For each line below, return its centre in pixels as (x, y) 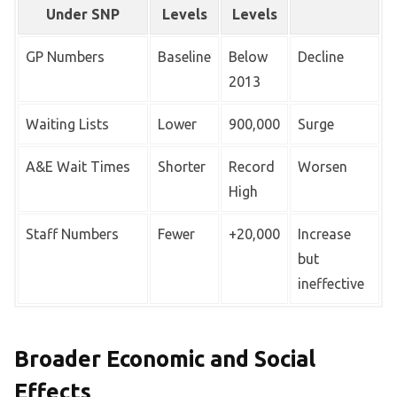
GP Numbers (65, 56)
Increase (324, 234)
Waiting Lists (67, 124)
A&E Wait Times (78, 166)
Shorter (182, 166)
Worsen (323, 166)
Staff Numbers (72, 234)
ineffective (331, 283)
